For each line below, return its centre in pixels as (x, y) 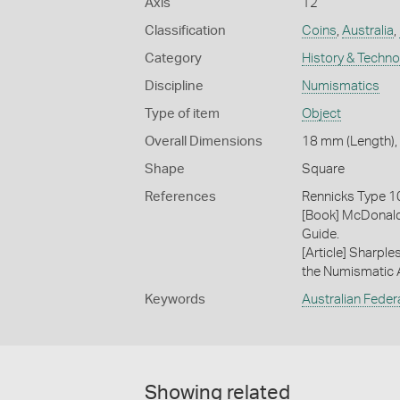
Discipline (174, 86)
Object (321, 113)
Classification (185, 30)
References (180, 196)
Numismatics (340, 86)
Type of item (182, 113)
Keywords (175, 299)
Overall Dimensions (204, 141)
